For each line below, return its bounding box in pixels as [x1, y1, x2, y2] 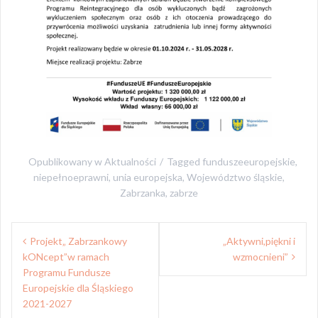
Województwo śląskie [187, 171, 283, 184]
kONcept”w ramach [23, 251, 109, 263]
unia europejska [113, 171, 182, 184]
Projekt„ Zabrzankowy [30, 235, 127, 248]
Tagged [166, 155, 202, 168]
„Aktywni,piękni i [223, 235, 295, 248]
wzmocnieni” [233, 251, 288, 263]
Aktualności [104, 155, 156, 168]
